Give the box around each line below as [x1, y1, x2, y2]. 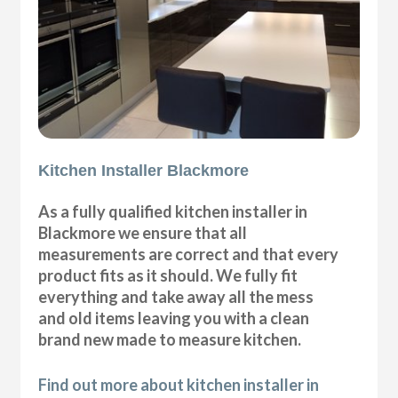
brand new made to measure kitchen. [38, 329, 302, 349]
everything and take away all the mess [38, 286, 314, 306]
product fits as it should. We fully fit [38, 265, 298, 285]
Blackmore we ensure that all [38, 222, 248, 243]
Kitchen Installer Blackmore [38, 161, 250, 179]
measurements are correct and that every [38, 243, 339, 264]
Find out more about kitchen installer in [38, 374, 320, 394]
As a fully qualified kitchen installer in [38, 201, 308, 221]
